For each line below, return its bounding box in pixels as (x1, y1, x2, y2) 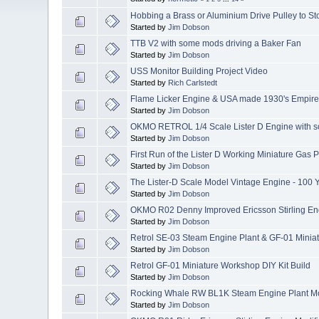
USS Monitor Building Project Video (130, 66, 268, 76)
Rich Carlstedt (168, 78, 218, 87)
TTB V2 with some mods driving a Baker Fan (130, 38, 302, 48)
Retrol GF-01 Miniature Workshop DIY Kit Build (130, 260, 311, 271)
